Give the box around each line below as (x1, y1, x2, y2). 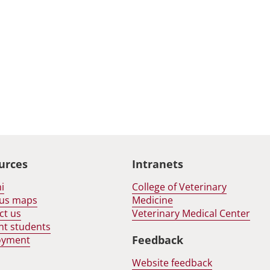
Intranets (131, 157, 183, 172)
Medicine (131, 193, 173, 207)
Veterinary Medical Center (131, 207, 250, 220)
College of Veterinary (131, 180, 227, 193)
